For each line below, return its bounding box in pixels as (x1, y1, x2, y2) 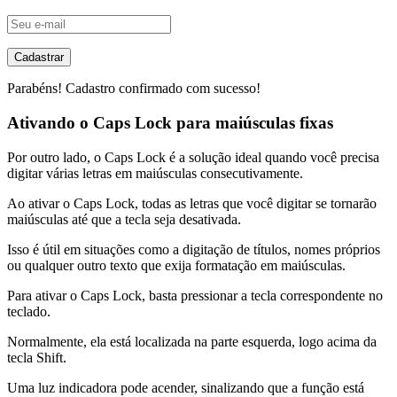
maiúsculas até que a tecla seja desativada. (7, 211, 241, 227)
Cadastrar (14, 51, 64, 65)
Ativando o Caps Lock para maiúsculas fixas (7, 113, 333, 132)
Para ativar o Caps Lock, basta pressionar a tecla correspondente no (7, 287, 383, 303)
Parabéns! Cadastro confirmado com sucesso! (7, 81, 261, 97)
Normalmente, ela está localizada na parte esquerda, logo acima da (7, 333, 377, 349)
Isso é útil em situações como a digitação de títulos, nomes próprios (7, 241, 380, 257)
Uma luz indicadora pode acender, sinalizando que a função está (7, 379, 364, 395)
